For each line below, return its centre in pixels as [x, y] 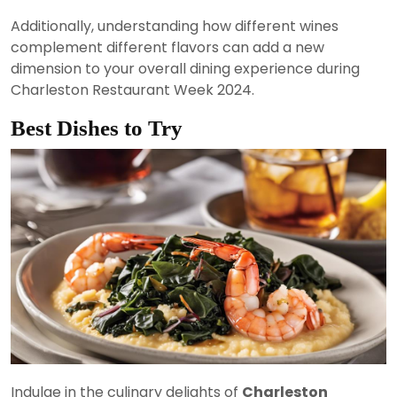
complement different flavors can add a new [167, 48]
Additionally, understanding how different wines [175, 27]
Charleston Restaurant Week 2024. [132, 90]
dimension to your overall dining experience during [185, 69]
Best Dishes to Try [97, 128]
